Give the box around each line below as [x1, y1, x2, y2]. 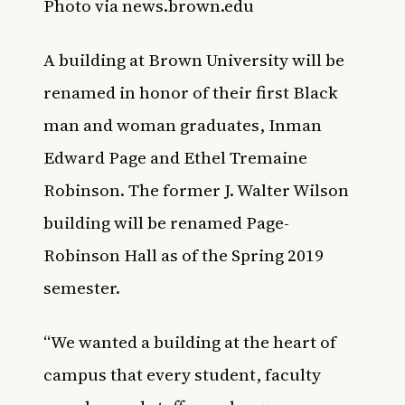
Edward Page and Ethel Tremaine [43, 145, 307, 169]
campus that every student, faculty [43, 362, 321, 386]
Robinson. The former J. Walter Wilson [43, 177, 349, 202]
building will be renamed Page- [43, 210, 289, 234]
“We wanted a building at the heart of [43, 329, 336, 353]
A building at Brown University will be [43, 47, 344, 71]
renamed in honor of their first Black [43, 80, 338, 104]
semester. [43, 275, 120, 299]
